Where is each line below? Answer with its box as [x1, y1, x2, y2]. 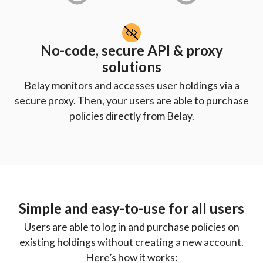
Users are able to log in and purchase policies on [23, 220, 240, 233]
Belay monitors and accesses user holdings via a [23, 79, 240, 92]
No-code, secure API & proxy [40, 41, 223, 59]
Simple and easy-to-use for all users [19, 199, 244, 217]
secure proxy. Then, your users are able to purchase [14, 94, 249, 107]
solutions [102, 58, 161, 75]
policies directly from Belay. [69, 109, 194, 122]
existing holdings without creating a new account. [19, 235, 244, 248]
